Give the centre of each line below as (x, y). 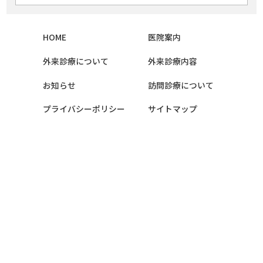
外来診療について (75, 61)
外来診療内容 (172, 61)
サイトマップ (172, 109)
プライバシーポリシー (84, 109)
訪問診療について (181, 85)
